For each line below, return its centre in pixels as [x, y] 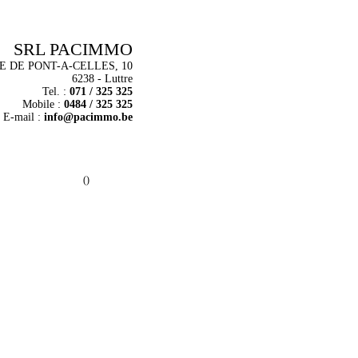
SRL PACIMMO [73, 49]
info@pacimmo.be [88, 117]
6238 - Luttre [102, 79]
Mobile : [43, 104]
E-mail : [24, 117]
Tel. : [56, 91]
